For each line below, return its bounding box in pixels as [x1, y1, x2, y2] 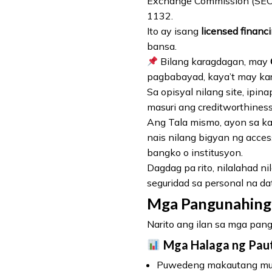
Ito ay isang [147, 25, 201, 38]
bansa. [147, 40, 177, 53]
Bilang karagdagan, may [158, 55, 271, 68]
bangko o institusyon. [147, 146, 243, 159]
